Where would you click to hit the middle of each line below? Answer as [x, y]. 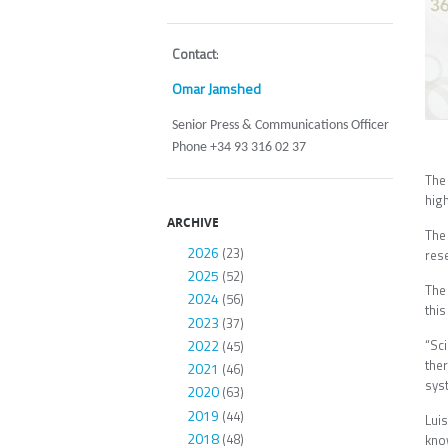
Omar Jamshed [216, 88]
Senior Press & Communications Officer [280, 125]
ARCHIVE [193, 221]
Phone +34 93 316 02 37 [239, 147]
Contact [194, 53]
